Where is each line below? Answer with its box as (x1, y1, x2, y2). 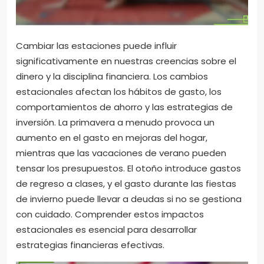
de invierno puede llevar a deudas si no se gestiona (16, 193, 242, 206)
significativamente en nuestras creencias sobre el (16, 55, 236, 68)
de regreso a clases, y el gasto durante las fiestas (16, 177, 236, 190)
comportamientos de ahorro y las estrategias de (16, 101, 233, 114)
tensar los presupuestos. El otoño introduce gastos (16, 162, 241, 175)
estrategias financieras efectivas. (16, 239, 164, 252)
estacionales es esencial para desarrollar (16, 223, 197, 236)
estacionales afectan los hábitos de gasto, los (16, 85, 222, 98)
